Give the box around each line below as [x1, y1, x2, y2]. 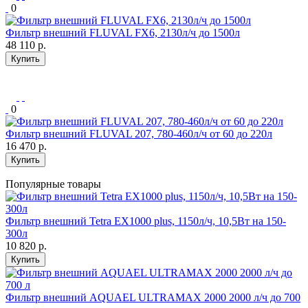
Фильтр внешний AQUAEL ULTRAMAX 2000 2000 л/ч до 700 [5, 291, 300, 303]
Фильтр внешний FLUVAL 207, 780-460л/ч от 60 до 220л [5, 127, 272, 140]
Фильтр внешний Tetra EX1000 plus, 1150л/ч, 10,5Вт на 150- [5, 214, 286, 227]
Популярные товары [5, 177, 101, 190]
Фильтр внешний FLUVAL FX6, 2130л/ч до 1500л [5, 26, 240, 38]
